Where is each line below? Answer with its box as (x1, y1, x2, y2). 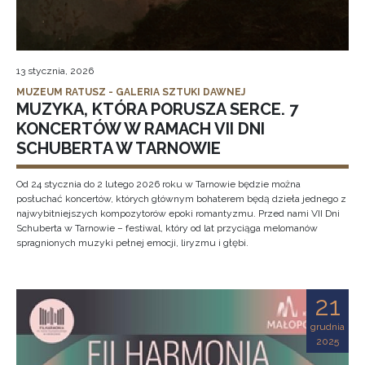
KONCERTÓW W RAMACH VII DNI (16, 119, 265, 139)
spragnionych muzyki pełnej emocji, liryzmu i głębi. (16, 237, 248, 248)
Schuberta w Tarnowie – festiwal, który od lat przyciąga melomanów (16, 222, 318, 234)
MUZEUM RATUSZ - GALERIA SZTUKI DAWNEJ (16, 86, 245, 98)
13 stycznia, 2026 (16, 65, 94, 77)
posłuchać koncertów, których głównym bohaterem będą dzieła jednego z (16, 193, 346, 204)
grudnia (310, 321, 345, 332)
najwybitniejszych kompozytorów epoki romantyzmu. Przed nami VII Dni (16, 208, 340, 219)
